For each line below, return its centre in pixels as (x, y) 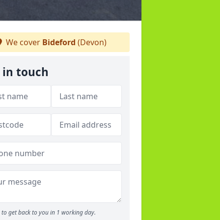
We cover (23, 42)
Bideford (59, 42)
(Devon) (91, 42)
